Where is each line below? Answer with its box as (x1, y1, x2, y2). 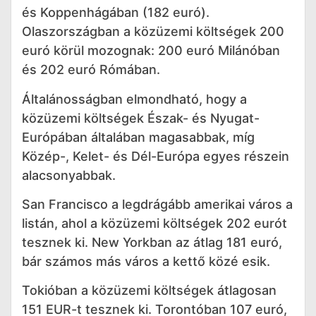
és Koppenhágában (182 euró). (22, 5, 209, 20)
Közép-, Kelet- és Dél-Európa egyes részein (22, 148, 289, 164)
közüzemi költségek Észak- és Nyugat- (22, 110, 260, 126)
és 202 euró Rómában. (22, 62, 160, 78)
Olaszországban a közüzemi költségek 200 (22, 24, 284, 39)
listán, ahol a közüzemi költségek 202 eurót (22, 216, 287, 231)
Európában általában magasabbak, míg (22, 129, 255, 145)
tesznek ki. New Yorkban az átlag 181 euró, (22, 235, 282, 250)
